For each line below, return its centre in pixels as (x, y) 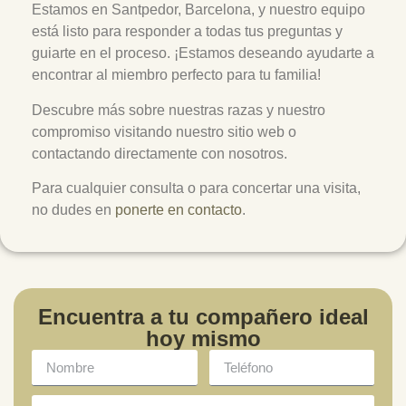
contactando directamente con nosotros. (159, 153)
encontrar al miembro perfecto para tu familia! (176, 75)
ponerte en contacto (179, 210)
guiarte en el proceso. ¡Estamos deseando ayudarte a (203, 53)
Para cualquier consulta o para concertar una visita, (196, 188)
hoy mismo (203, 339)
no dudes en (73, 210)
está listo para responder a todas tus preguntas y (187, 32)
